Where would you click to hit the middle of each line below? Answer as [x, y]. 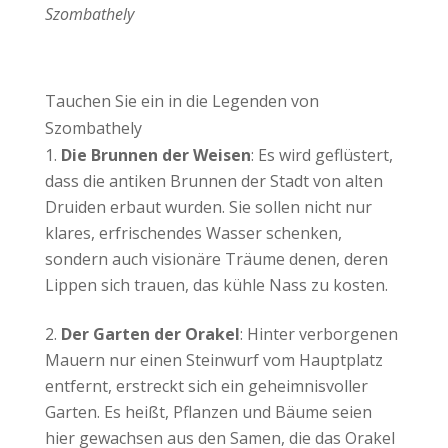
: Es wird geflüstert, [321, 154]
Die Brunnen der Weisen [155, 154]
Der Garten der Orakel [150, 333]
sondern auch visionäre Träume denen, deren [216, 258]
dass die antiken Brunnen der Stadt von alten [213, 180]
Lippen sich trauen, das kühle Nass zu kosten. [216, 284]
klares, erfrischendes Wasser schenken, [193, 232]
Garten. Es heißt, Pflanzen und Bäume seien [208, 411]
